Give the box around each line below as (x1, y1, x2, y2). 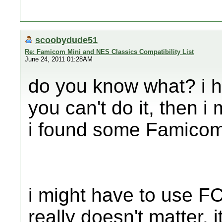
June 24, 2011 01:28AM (25, 55, 93, 63)
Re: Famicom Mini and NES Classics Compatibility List (25, 48, 194, 55)
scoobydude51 (35, 35, 98, 45)
